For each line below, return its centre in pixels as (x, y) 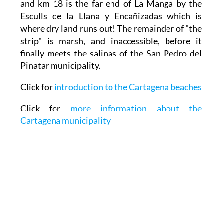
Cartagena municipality (65, 121)
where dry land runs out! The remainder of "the (111, 28)
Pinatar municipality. (60, 66)
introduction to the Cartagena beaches (128, 87)
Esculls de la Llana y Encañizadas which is (111, 16)
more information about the (136, 108)
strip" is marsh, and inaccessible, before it (111, 41)
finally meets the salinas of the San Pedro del (111, 53)
